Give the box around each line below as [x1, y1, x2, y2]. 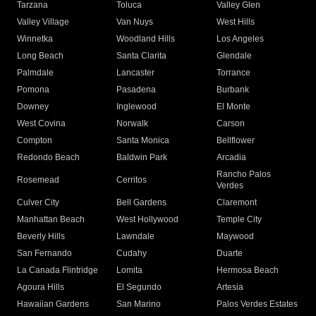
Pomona [17, 85, 49, 95]
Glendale [216, 51, 252, 61]
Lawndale [116, 231, 155, 242]
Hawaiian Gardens [17, 299, 89, 310]
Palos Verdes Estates [216, 299, 298, 310]
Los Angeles [216, 34, 264, 44]
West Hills [216, 17, 255, 28]
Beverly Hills [17, 231, 65, 242]
